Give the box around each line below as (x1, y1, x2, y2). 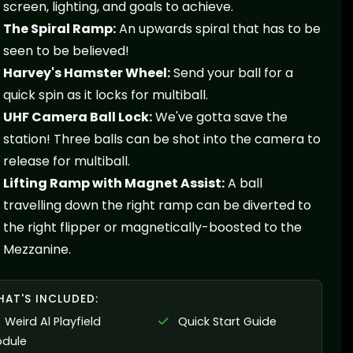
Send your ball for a (169, 64, 293, 83)
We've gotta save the (151, 108, 288, 127)
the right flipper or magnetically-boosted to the (2, 218, 302, 237)
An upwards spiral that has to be (115, 20, 321, 39)
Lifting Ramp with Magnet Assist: (2, 174, 225, 193)
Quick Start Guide (175, 314, 277, 330)
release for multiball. (2, 152, 130, 171)
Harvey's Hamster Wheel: (2, 64, 170, 83)
